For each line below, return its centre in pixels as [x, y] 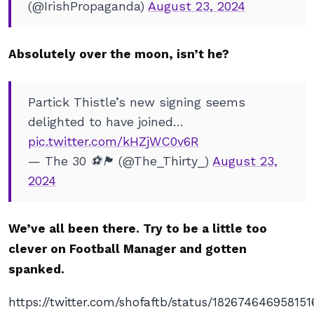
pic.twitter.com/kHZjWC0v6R [114, 141]
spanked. [38, 269]
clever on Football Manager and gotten [128, 249]
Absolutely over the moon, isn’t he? [119, 54]
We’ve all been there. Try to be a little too [138, 228]
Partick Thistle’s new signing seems [137, 102]
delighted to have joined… [106, 122]
